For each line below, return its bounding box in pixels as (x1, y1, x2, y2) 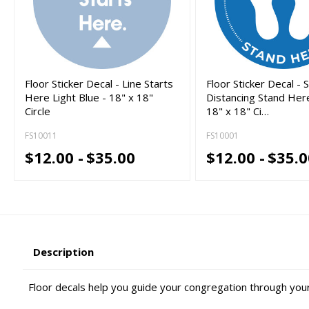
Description (33, 245, 94, 259)
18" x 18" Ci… (206, 103, 270, 118)
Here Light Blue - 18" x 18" (25, 90, 154, 104)
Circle (25, 103, 51, 118)
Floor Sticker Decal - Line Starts (25, 76, 174, 90)
